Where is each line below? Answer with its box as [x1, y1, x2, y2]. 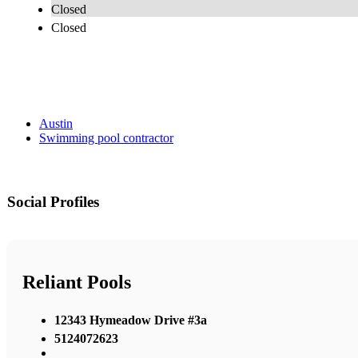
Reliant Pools [22, 272, 131, 293]
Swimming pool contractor [39, 131, 173, 145]
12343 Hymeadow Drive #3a [54, 312, 207, 327]
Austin [39, 117, 73, 131]
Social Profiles [7, 193, 99, 211]
